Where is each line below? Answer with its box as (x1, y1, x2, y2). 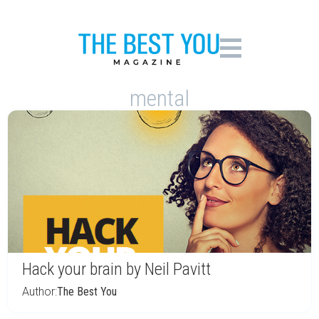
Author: (22, 285, 57, 298)
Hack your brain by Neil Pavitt (22, 259, 211, 279)
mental (130, 85, 189, 112)
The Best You (57, 285, 117, 298)
